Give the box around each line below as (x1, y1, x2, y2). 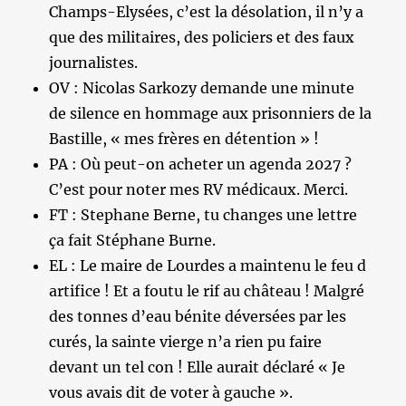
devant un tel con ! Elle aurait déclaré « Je (49, 357, 346, 376)
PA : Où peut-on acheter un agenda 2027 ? (49, 154, 353, 173)
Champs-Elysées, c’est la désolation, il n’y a (49, 2, 364, 21)
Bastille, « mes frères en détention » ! (49, 129, 320, 148)
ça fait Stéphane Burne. (49, 230, 217, 249)
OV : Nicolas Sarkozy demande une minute (49, 78, 355, 97)
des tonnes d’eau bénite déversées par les (49, 306, 347, 325)
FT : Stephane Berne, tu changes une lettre (49, 205, 358, 224)
